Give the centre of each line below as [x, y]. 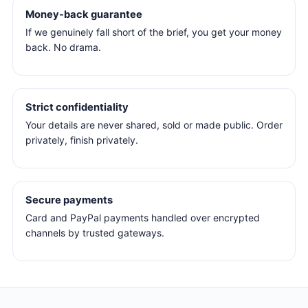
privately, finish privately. [82, 140]
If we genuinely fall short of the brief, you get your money [154, 32]
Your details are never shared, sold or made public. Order [154, 124]
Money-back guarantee [84, 15]
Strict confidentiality [77, 108]
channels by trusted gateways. [95, 232]
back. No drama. [63, 47]
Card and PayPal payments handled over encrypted [143, 217]
